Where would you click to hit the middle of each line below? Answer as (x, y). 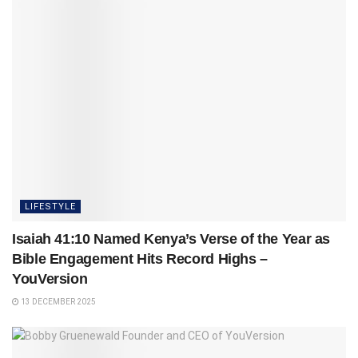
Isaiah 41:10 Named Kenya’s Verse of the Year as (171, 239)
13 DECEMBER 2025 (58, 301)
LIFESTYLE (50, 206)
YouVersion (50, 278)
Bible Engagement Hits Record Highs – (140, 259)
